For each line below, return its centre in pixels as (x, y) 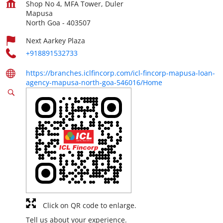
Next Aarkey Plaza (56, 41)
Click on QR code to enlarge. (90, 205)
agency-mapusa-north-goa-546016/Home (94, 82)
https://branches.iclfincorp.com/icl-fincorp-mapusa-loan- (120, 73)
